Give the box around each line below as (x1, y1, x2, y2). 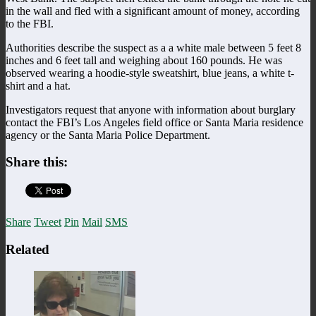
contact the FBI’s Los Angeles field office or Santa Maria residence (6, 116, 303, 128)
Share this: (6, 154, 68, 170)
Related (6, 241, 49, 257)
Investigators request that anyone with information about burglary (6, 103, 296, 116)
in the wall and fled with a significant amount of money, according (6, 4, 300, 17)
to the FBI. (6, 17, 54, 30)
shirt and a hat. (6, 79, 71, 92)
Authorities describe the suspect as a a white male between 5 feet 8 (6, 41, 301, 54)
